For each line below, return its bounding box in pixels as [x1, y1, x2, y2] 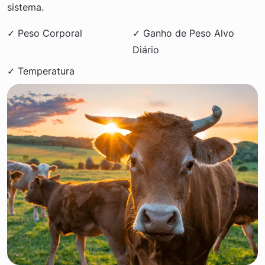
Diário [132, 43, 159, 56]
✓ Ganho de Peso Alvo [132, 27, 234, 39]
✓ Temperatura [7, 64, 75, 77]
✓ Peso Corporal [7, 27, 82, 39]
